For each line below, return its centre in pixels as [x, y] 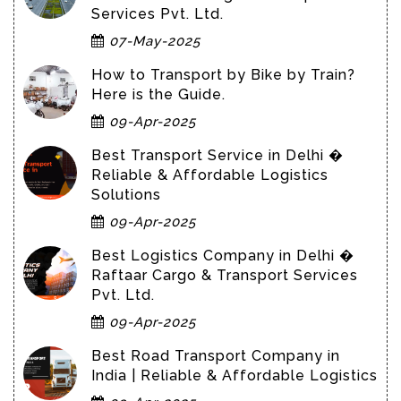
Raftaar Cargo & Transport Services [225, 275]
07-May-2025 [153, 41]
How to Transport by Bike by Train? [223, 74]
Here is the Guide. [158, 94]
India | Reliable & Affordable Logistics [235, 375]
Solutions [126, 194]
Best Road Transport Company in [216, 355]
